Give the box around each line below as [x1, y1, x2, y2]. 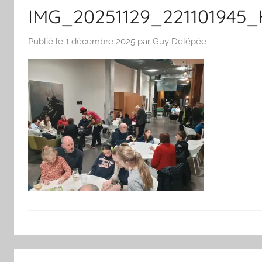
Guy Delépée [153, 36, 206, 47]
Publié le [28, 36, 65, 47]
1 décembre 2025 [65, 36, 135, 47]
